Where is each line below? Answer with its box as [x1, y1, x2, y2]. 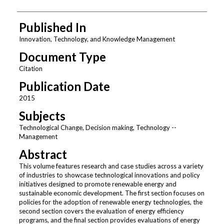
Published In [18, 19, 86, 34]
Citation [18, 64, 42, 72]
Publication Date [18, 78, 110, 93]
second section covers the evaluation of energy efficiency [18, 207, 184, 215]
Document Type [18, 49, 106, 64]
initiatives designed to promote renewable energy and [18, 180, 176, 188]
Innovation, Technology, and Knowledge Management [18, 34, 175, 43]
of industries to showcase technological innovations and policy [18, 171, 200, 179]
